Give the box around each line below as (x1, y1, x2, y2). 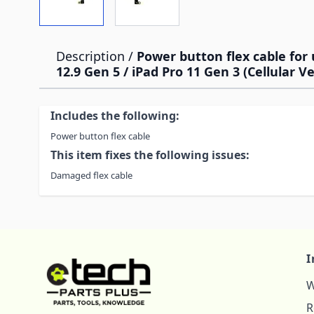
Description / (56, 48, 137, 64)
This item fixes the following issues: (50, 147, 250, 163)
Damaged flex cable (50, 169, 132, 182)
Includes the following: (50, 108, 179, 123)
